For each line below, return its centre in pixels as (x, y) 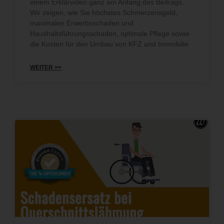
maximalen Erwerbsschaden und (82, 23)
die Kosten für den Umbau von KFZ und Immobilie (109, 44)
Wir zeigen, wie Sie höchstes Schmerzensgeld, (104, 12)
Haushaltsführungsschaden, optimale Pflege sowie (110, 33)
